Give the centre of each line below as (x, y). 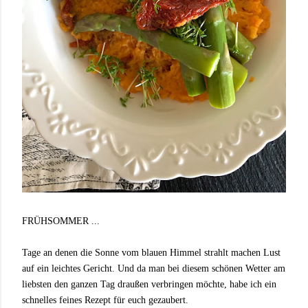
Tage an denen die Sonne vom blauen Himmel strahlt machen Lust (151, 253)
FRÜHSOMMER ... (61, 221)
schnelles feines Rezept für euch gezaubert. (105, 300)
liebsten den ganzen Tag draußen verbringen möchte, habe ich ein (149, 285)
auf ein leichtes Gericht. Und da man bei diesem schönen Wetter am (154, 269)
